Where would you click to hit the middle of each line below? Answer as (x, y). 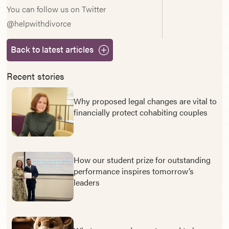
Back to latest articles (52, 49)
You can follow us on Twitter (56, 9)
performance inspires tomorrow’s (133, 171)
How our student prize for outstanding (142, 160)
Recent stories (36, 76)
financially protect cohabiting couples (140, 112)
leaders (88, 182)
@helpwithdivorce (39, 23)
